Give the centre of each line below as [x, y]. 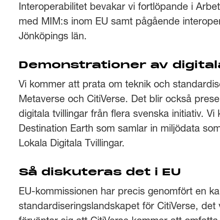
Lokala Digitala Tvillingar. [72, 143]
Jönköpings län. [53, 36]
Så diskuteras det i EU [100, 173]
